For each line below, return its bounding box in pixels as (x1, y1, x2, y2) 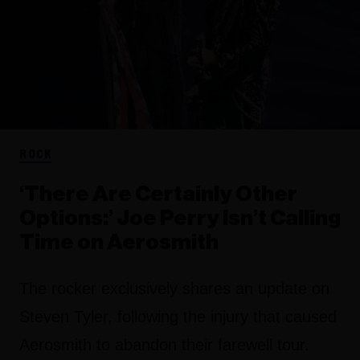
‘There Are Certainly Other (19, 183, 297, 206)
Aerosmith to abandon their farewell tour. (19, 336, 309, 354)
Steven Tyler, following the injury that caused (19, 308, 337, 326)
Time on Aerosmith (19, 231, 219, 254)
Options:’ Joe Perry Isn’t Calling (19, 207, 341, 230)
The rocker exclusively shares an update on (19, 280, 329, 298)
